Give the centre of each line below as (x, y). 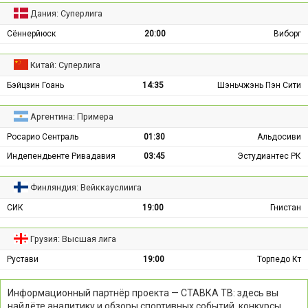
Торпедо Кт (279, 259)
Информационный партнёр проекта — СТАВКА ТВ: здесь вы (143, 293)
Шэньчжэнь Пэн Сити (259, 85)
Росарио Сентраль (43, 136)
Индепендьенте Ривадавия (61, 156)
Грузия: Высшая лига (74, 239)
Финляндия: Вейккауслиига (86, 187)
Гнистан (286, 207)
